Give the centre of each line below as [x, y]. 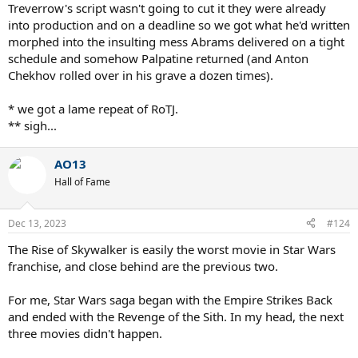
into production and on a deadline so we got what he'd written [179, 25]
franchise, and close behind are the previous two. [143, 266]
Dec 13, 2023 [37, 223]
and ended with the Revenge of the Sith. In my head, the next [176, 316]
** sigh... [32, 126]
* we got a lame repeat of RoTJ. [93, 109]
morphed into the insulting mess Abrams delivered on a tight [176, 42]
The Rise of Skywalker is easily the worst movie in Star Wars [172, 249]
